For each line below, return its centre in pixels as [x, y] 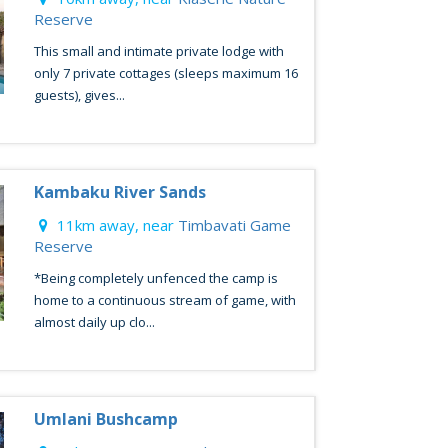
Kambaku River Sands [119, 192]
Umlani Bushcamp [105, 419]
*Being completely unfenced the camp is [155, 278]
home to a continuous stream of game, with [164, 300]
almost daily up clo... [94, 322]
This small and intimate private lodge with [158, 51]
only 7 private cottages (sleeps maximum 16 [165, 73]
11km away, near [115, 225]
